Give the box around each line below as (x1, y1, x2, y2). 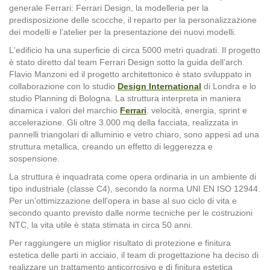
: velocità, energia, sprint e (146, 105, 247, 115)
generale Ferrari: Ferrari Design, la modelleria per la (9, 2, 209, 13)
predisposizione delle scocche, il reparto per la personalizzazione (9, 14, 257, 25)
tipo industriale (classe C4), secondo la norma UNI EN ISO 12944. (9, 183, 260, 193)
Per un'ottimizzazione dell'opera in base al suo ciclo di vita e (9, 195, 237, 206)
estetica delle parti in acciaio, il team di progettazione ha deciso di (9, 250, 259, 260)
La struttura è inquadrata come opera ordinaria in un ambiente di (9, 171, 256, 181)
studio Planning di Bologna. (9, 93, 115, 103)
